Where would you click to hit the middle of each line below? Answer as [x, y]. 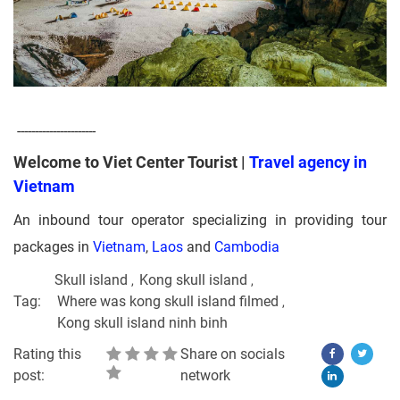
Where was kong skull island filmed [170, 301]
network [206, 375]
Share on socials [233, 354]
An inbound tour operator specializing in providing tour [200, 220]
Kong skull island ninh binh [142, 322]
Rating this [47, 354]
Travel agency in [308, 162]
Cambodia [247, 246]
